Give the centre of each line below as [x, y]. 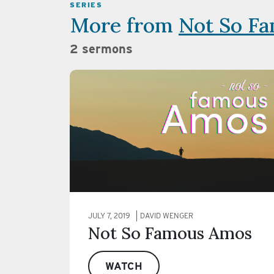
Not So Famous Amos [170, 233]
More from [124, 25]
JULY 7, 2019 [109, 216]
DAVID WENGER [167, 216]
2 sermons [101, 49]
